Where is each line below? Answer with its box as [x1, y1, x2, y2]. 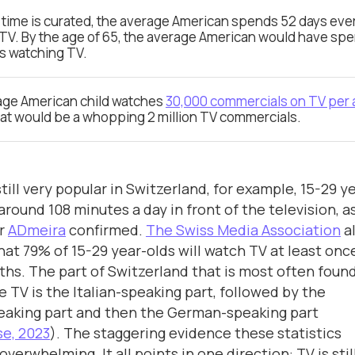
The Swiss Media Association [146, 219, 341, 239]
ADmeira [8, 219, 66, 239]
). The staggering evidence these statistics [50, 323, 342, 342]
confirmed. [66, 219, 146, 239]
